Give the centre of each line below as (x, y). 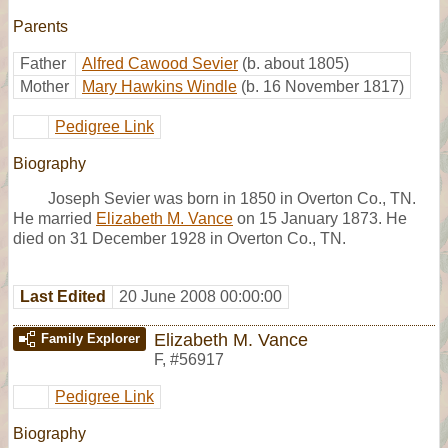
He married (54, 218)
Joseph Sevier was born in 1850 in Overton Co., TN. (232, 198)
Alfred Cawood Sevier (160, 63)
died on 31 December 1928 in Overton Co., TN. (179, 238)
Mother (44, 86)
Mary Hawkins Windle (159, 86)
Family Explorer (90, 338)
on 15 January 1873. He (320, 218)
